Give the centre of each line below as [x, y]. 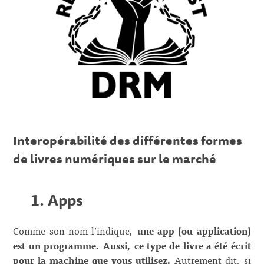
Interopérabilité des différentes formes [128, 140]
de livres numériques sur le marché [115, 158]
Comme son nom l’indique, [75, 230]
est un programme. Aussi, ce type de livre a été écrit [132, 245]
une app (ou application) [194, 230]
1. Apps [57, 200]
